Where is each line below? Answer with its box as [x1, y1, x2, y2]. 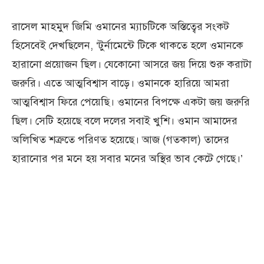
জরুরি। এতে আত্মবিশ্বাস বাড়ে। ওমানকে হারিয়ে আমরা [12, 77, 229, 90]
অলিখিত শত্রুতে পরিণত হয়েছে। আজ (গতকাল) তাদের [12, 133, 229, 147]
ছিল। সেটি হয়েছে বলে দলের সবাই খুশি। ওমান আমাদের [12, 114, 237, 128]
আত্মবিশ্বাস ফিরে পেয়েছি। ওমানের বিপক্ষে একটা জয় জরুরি [12, 95, 250, 109]
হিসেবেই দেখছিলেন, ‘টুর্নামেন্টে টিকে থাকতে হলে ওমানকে [12, 39, 243, 52]
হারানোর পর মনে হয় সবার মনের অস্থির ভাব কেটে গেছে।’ [12, 152, 243, 166]
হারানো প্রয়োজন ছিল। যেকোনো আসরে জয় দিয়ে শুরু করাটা [12, 58, 252, 71]
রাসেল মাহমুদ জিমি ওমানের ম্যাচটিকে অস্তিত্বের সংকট [12, 20, 229, 34]
